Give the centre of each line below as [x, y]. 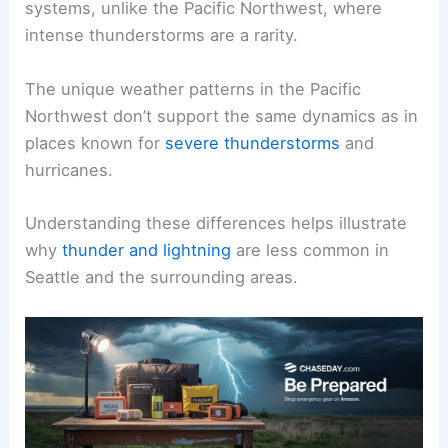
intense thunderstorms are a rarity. [162, 35]
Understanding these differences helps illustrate [216, 222]
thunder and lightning [147, 249]
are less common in [310, 249]
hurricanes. [69, 169]
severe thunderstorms [253, 142]
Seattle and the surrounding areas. [162, 276]
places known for [95, 142]
